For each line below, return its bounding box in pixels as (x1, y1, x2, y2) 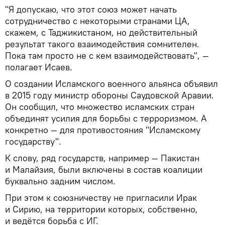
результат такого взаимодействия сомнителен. (5, 38, 199, 50)
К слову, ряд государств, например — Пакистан (5, 152, 199, 164)
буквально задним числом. (5, 175, 116, 187)
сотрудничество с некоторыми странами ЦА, (5, 15, 190, 27)
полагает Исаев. (5, 61, 75, 73)
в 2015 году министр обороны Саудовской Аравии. (5, 89, 214, 101)
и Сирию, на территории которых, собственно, (5, 203, 198, 215)
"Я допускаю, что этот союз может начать (5, 3, 177, 15)
